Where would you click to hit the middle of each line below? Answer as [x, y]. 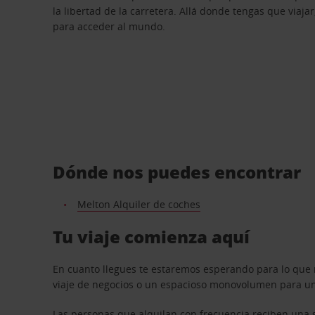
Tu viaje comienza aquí [152, 236]
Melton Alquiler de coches [139, 204]
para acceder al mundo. [109, 26]
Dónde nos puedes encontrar [177, 172]
